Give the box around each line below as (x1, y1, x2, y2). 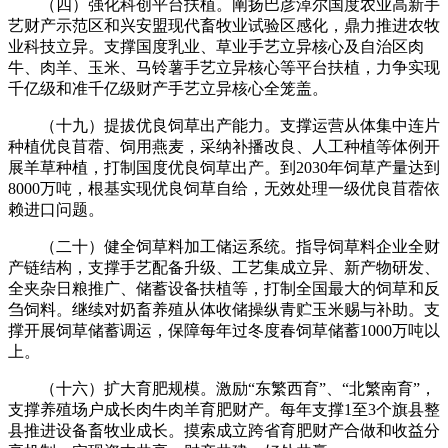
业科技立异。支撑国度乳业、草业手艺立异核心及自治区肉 (8, 37, 424, 55)
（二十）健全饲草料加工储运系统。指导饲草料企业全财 (8, 237, 440, 255)
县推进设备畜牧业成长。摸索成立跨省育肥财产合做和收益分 (8, 421, 440, 439)
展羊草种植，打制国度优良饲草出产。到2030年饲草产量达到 (8, 158, 440, 176)
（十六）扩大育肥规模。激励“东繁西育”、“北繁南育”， (8, 379, 436, 397)
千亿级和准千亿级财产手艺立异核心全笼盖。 (8, 79, 328, 97)
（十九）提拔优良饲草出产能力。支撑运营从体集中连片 (8, 116, 440, 134)
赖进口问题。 (8, 200, 104, 218)
